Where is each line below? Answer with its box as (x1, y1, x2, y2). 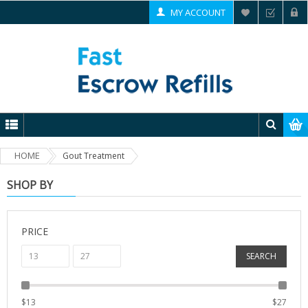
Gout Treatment (63, 150, 124, 162)
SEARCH (246, 250, 276, 262)
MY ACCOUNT (170, 6, 225, 19)
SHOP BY (7, 177, 53, 192)
